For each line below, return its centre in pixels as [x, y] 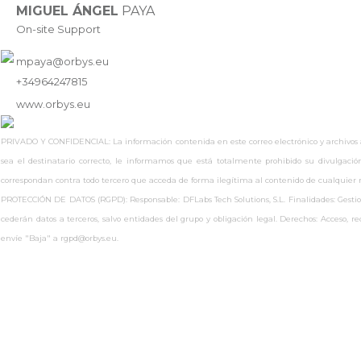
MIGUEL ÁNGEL [67, 11]
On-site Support [58, 29]
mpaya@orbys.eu [62, 62]
